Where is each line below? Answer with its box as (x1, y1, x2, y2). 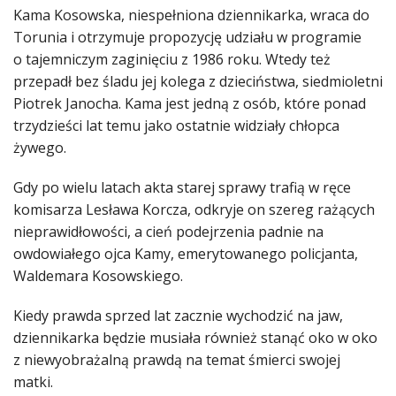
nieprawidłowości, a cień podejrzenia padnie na (13, 222, 324, 242)
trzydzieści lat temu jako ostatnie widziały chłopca (13, 116, 339, 136)
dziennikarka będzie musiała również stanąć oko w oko (13, 328, 377, 348)
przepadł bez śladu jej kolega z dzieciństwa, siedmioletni (13, 72, 383, 92)
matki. (13, 372, 53, 392)
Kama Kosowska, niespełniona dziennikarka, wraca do (13, 5, 369, 26)
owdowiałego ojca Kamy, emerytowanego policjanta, (13, 244, 358, 264)
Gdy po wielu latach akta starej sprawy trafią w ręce (13, 178, 351, 198)
